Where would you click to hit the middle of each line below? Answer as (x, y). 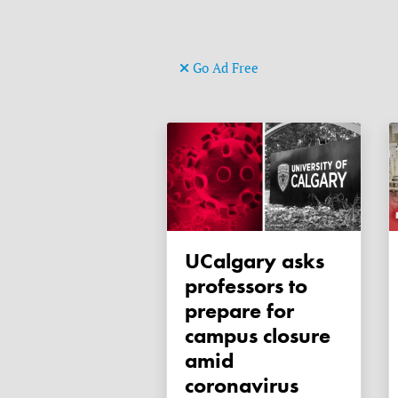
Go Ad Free (224, 68)
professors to (246, 286)
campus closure (258, 336)
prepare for (239, 311)
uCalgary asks (192, 261)
